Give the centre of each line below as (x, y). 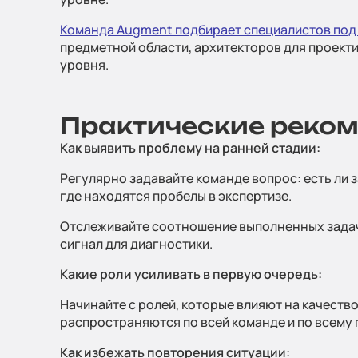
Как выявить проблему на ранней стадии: (190, 148)
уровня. (84, 65)
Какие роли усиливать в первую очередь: (191, 274)
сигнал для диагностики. (136, 244)
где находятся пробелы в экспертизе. (176, 196)
